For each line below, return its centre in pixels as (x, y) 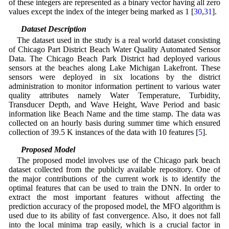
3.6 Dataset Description (47, 29)
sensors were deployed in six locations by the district (114, 77)
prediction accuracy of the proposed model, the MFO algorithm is (114, 206)
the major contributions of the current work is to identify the (114, 178)
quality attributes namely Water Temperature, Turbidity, (114, 95)
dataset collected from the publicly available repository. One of (114, 169)
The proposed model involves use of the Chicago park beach (119, 160)
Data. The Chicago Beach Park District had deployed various (114, 58)
